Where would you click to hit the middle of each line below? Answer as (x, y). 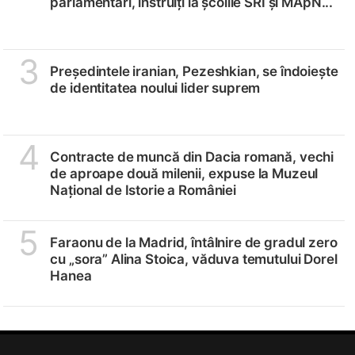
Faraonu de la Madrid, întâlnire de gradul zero (194, 242)
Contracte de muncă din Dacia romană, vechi (192, 157)
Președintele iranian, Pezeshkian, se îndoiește (194, 71)
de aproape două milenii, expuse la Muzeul (184, 173)
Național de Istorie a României (143, 190)
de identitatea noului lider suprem (155, 88)
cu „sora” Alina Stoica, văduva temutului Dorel (194, 259)
